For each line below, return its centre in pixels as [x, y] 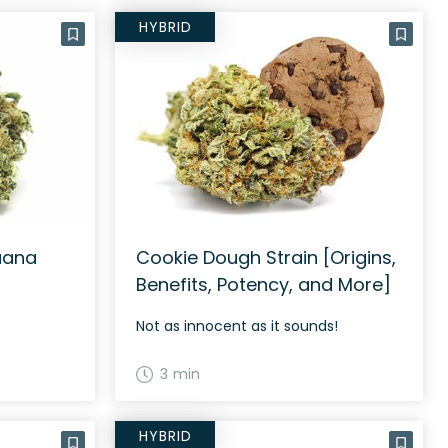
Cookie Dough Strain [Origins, [266, 258]
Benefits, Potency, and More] [264, 285]
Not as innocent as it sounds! [237, 326]
